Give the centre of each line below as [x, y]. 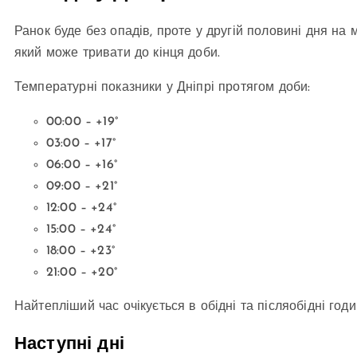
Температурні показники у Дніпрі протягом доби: [163, 87]
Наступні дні [69, 344]
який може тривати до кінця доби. [118, 53]
